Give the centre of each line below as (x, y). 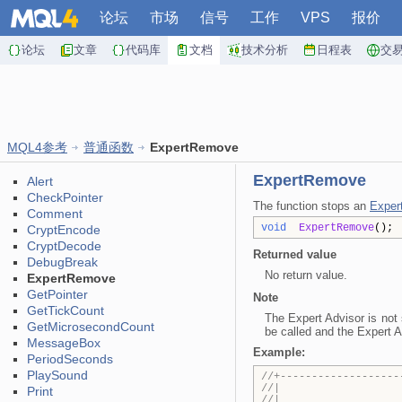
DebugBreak (62, 262)
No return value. (306, 275)
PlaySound (57, 375)
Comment (55, 214)
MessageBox (64, 343)
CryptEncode (64, 230)
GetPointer (57, 294)
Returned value (295, 254)
